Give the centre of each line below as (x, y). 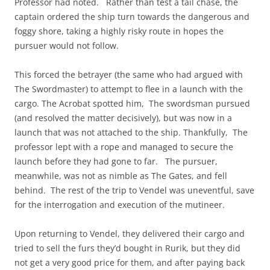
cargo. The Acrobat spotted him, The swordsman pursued (132, 103)
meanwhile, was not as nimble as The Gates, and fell (121, 175)
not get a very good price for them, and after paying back (130, 262)
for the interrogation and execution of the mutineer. (120, 204)
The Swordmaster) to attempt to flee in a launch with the (129, 89)
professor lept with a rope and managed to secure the (124, 146)
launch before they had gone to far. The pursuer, (116, 161)
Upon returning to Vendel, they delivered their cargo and (130, 233)
